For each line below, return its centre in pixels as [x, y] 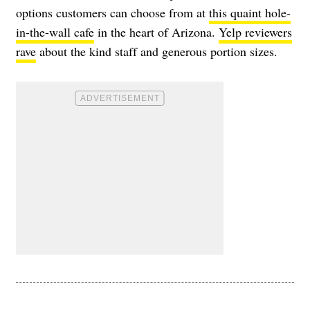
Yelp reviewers [255, 31]
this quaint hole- [250, 12]
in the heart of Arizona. [156, 31]
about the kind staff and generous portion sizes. [157, 51]
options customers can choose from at [112, 12]
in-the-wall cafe [55, 31]
